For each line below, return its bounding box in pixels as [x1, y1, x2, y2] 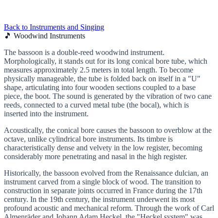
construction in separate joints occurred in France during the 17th [4, 186, 202, 195]
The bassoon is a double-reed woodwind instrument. [4, 48, 164, 56]
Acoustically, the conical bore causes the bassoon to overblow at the [4, 126, 212, 134]
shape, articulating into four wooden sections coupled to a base [4, 83, 196, 91]
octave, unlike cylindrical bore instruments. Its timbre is [4, 134, 173, 143]
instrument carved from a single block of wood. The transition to [4, 177, 201, 186]
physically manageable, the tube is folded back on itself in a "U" [4, 74, 200, 83]
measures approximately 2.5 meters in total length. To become [4, 65, 193, 74]
